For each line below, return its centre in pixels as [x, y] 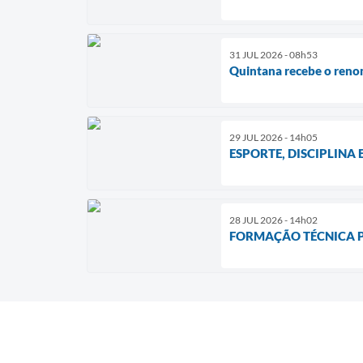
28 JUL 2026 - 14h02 [273, 220]
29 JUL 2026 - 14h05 [273, 137]
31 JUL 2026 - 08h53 [273, 54]
